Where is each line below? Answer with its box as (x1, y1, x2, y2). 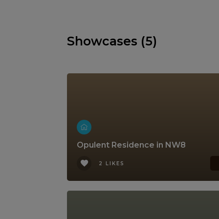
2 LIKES (99, 160, 125, 167)
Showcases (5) (67, 34, 157, 48)
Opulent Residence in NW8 (77, 140, 186, 150)
